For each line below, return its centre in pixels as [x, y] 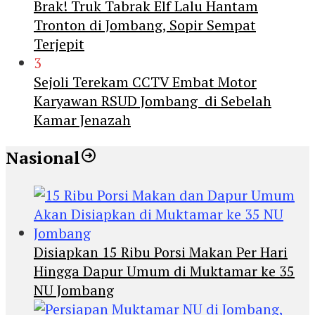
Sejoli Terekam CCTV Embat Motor [145, 82]
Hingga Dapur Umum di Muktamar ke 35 [164, 271]
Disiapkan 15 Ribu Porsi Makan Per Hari [161, 252]
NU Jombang [74, 290]
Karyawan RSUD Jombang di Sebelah [153, 101]
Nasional [43, 158]
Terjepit [59, 44]
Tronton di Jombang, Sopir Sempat [145, 25]
